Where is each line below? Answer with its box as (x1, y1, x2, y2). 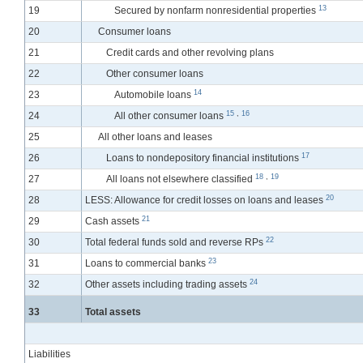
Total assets (85, 306, 142, 318)
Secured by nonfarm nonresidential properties (114, 5, 318, 17)
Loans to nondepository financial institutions (106, 152, 301, 164)
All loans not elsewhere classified (106, 173, 255, 186)
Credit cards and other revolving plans (106, 47, 274, 59)
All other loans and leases (98, 131, 212, 143)
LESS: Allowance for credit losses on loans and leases (85, 194, 327, 207)
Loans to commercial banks (85, 258, 209, 270)
